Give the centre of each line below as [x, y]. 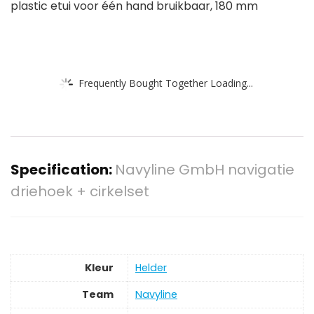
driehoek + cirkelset [80, 192]
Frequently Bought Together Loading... [166, 83]
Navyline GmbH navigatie [205, 170]
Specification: [63, 170]
